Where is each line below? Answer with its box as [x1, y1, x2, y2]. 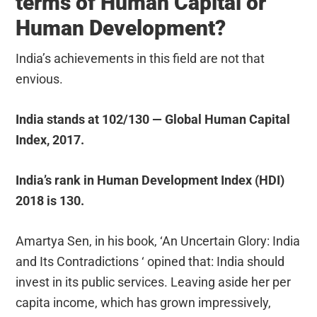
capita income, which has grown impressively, [16, 294, 272, 310]
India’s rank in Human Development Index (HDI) [16, 172, 285, 188]
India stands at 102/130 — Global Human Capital [16, 111, 291, 127]
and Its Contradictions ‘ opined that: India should [16, 253, 285, 269]
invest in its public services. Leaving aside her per [16, 274, 292, 289]
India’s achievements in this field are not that [16, 50, 265, 66]
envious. [16, 71, 64, 86]
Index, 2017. [16, 132, 85, 147]
